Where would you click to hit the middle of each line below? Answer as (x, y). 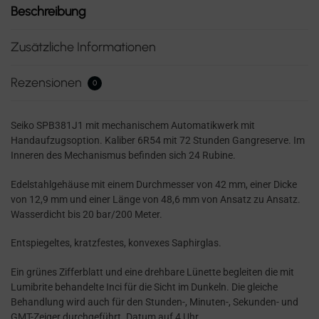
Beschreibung (48, 11)
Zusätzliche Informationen (83, 47)
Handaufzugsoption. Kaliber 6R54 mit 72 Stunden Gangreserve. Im (158, 141)
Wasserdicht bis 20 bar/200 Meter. (87, 214)
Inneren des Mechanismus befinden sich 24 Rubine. (123, 156)
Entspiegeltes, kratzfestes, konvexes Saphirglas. (116, 243)
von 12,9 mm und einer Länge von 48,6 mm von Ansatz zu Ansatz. (156, 199)
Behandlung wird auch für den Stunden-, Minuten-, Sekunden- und (155, 302)
